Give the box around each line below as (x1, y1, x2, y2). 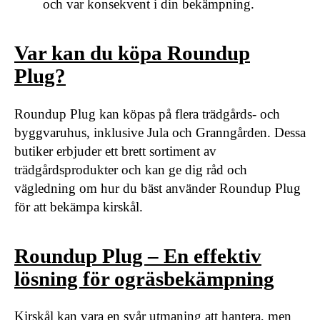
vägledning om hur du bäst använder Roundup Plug (14, 180, 301, 196)
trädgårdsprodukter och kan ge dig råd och (14, 161, 247, 177)
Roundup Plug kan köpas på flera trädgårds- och (14, 106, 280, 121)
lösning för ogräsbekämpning (14, 267, 274, 290)
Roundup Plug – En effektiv (14, 244, 261, 267)
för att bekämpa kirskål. (14, 199, 143, 214)
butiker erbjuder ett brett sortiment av (14, 143, 216, 159)
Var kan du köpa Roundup (14, 42, 250, 65)
